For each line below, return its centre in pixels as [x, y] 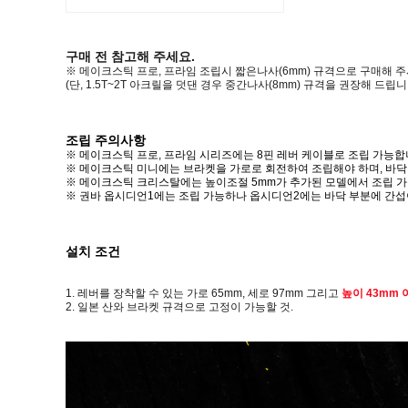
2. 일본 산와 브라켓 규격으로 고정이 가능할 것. [179, 307]
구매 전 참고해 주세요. [130, 56]
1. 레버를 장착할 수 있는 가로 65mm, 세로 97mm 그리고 [204, 293]
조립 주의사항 [106, 140]
